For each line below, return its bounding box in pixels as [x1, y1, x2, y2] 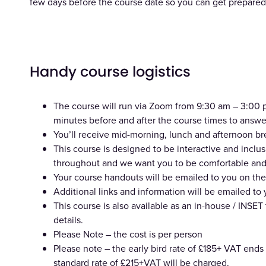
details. [53, 213, 84, 226]
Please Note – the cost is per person [53, 227, 203, 240]
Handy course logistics [30, 62, 191, 82]
